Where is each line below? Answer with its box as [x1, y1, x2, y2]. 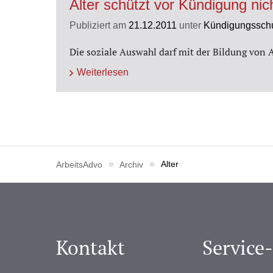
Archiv [119, 159, 144, 169]
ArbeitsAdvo [56, 159, 102, 169]
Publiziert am [69, 19, 129, 31]
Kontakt [56, 234, 125, 260]
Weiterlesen [76, 66, 129, 78]
